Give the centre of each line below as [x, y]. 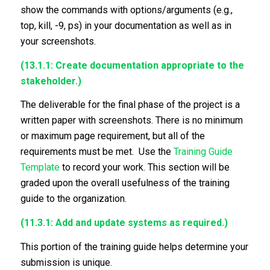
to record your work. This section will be [146, 168]
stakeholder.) [51, 81]
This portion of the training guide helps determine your [134, 246]
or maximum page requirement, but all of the [112, 136]
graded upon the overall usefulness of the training [125, 183]
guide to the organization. [73, 199]
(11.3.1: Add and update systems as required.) [125, 222]
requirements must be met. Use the [97, 152]
